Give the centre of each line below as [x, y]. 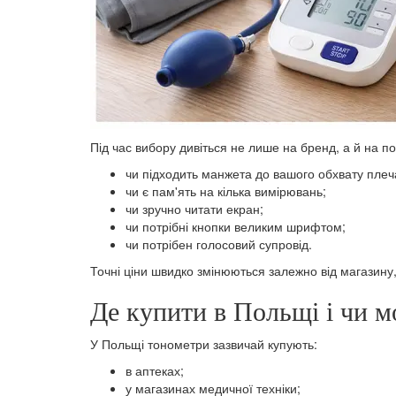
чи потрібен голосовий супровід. [219, 244]
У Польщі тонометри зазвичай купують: [204, 344]
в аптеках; [155, 371]
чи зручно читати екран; [194, 209]
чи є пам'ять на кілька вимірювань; [226, 191]
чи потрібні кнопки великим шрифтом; [236, 227]
